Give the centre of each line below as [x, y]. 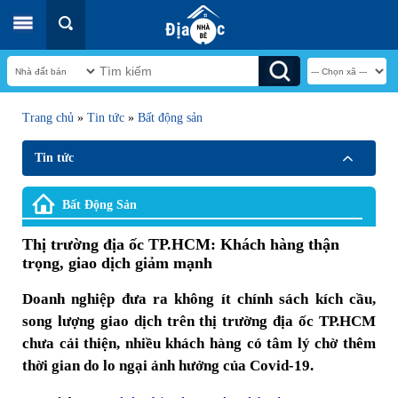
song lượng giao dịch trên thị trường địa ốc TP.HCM [199, 321]
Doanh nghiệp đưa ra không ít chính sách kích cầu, [199, 299]
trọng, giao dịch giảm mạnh [117, 263]
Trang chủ [48, 118]
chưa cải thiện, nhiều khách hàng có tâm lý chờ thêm [199, 343]
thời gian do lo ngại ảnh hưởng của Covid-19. [168, 366]
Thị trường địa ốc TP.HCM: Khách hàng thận [181, 244]
